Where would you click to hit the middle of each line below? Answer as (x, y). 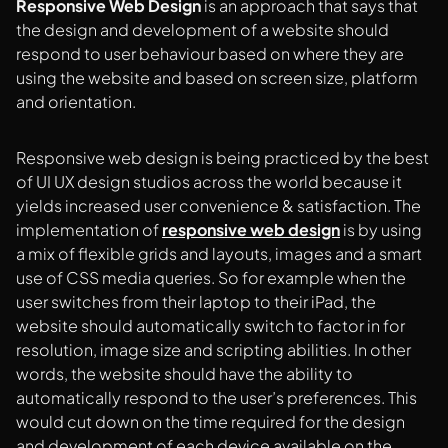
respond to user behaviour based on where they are (210, 54)
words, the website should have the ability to (184, 374)
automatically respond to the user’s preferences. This (216, 398)
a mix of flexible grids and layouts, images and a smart (219, 254)
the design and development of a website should (202, 30)
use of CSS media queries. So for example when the (211, 278)
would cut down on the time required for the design (210, 422)
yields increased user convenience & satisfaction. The (218, 206)
